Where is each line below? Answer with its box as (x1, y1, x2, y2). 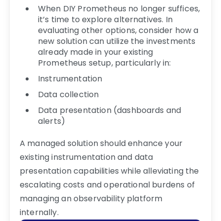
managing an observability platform (20, 192, 163, 204)
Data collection (38, 88, 99, 100)
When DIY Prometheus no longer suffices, (38, 2, 200, 14)
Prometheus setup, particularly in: (38, 57, 171, 69)
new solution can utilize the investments (38, 35, 196, 47)
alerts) (38, 115, 66, 127)
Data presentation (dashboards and (38, 104, 182, 116)
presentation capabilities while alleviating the (20, 165, 199, 177)
